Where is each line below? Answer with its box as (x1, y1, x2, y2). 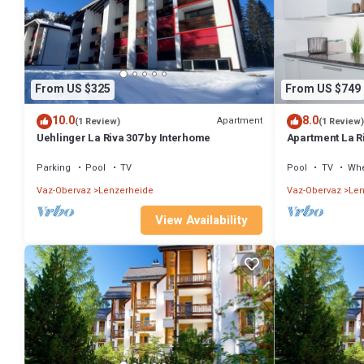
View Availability (154, 211, 248, 230)
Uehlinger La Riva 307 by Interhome (37, 129, 211, 145)
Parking (37, 160, 71, 175)
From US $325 (35, 80, 110, 97)
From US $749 (284, 80, 361, 97)
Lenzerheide (98, 183, 154, 197)
